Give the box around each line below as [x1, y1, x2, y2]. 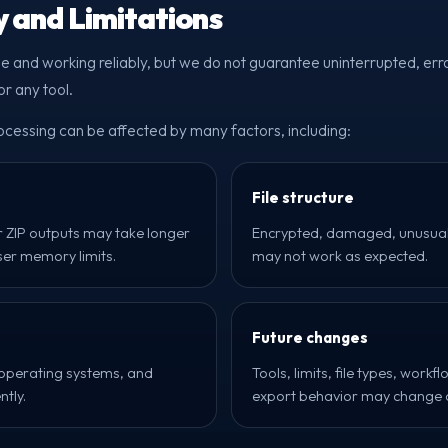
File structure [252, 188, 354, 207]
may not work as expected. [252, 246, 428, 265]
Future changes [252, 328, 368, 347]
